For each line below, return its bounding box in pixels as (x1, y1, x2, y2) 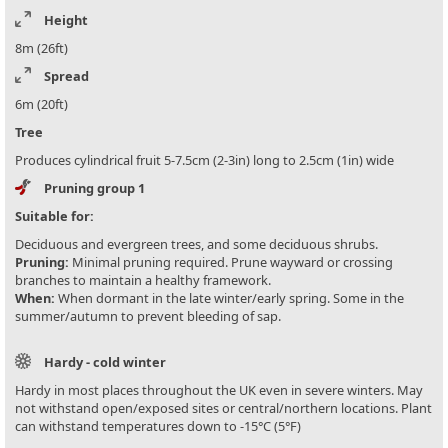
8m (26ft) (15, 39, 68, 58)
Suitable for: (15, 207, 94, 226)
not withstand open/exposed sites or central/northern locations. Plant (15, 399, 432, 418)
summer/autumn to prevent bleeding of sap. (15, 307, 281, 326)
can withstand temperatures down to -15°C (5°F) (15, 417, 301, 436)
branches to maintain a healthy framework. (15, 271, 271, 290)
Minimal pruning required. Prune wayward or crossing (69, 253, 393, 272)
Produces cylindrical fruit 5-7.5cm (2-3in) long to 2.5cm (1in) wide (15, 151, 394, 170)
